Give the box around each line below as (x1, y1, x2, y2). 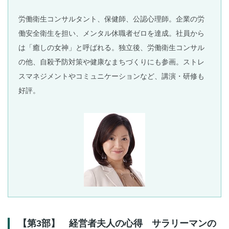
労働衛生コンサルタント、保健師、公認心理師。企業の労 (18, 15, 204, 24)
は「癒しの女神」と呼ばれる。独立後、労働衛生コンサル (18, 43, 204, 52)
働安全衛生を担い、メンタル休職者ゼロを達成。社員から (18, 29, 204, 38)
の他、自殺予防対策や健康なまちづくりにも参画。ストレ (18, 58, 204, 66)
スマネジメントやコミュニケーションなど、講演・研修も (18, 72, 204, 81)
